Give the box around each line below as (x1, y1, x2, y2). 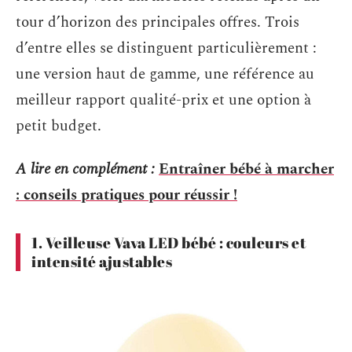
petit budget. (16, 114, 101, 137)
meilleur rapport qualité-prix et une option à (16, 88, 311, 112)
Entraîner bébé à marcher (159, 158, 334, 181)
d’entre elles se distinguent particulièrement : (16, 36, 317, 60)
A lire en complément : (16, 158, 155, 181)
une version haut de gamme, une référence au (16, 62, 314, 86)
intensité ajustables (31, 251, 172, 272)
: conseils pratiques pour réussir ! (16, 184, 237, 207)
